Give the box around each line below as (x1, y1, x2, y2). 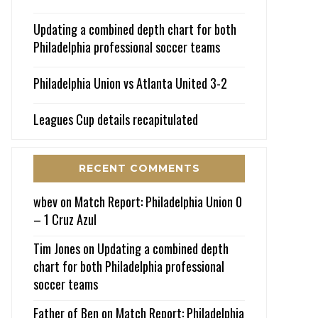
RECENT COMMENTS (78, 161, 200, 175)
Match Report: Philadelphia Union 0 (75, 192, 242, 211)
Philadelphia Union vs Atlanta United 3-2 (33, 73, 227, 92)
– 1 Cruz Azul (33, 209, 97, 229)
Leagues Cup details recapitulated (33, 109, 198, 128)
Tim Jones (33, 238, 80, 258)
